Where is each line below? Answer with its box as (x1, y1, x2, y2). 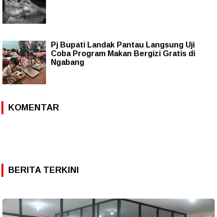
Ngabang (51, 58, 84, 66)
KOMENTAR (8, 102, 59, 112)
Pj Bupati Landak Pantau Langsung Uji (51, 40, 195, 49)
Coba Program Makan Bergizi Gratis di (51, 49, 195, 58)
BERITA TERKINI (8, 165, 79, 175)
